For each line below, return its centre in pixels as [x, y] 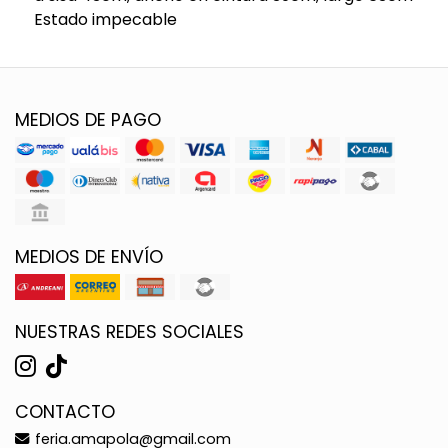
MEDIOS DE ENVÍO [89, 256]
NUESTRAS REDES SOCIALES [129, 331]
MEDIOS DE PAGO [88, 119]
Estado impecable [105, 19]
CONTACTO [65, 411]
